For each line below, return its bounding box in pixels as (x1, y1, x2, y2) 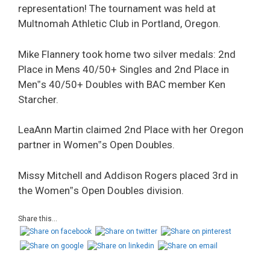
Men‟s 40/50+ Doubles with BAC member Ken (18, 78, 225, 90)
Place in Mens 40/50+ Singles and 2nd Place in (18, 63, 229, 75)
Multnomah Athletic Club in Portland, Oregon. (18, 17, 221, 30)
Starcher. (18, 93, 58, 105)
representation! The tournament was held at (18, 2, 216, 14)
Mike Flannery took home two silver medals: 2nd (18, 48, 236, 60)
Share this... (18, 215, 57, 223)
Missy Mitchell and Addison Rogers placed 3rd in (18, 169, 238, 181)
